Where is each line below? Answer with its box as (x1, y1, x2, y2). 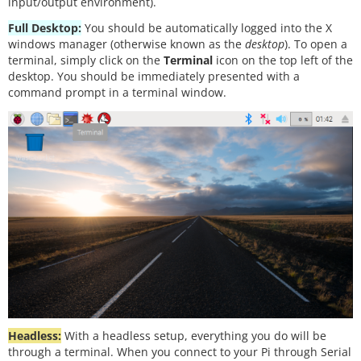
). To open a (284, 36, 347, 52)
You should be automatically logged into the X (81, 20, 332, 36)
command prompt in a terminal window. (8, 85, 226, 101)
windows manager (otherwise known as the (8, 36, 245, 52)
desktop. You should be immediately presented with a (8, 68, 300, 85)
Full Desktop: (8, 20, 81, 36)
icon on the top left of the (213, 52, 353, 68)
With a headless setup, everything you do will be (61, 328, 326, 344)
